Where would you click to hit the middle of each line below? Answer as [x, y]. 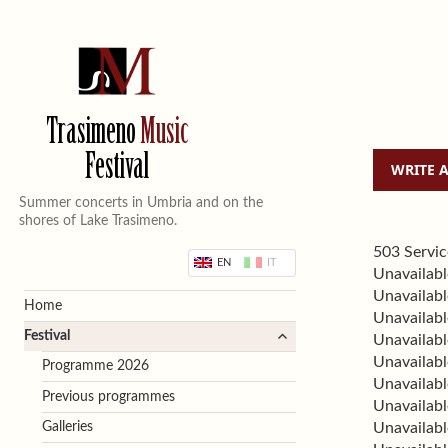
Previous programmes [108, 396]
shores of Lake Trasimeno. [97, 220]
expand [292, 331]
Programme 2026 [95, 366]
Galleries [67, 426]
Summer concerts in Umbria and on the [140, 202]
